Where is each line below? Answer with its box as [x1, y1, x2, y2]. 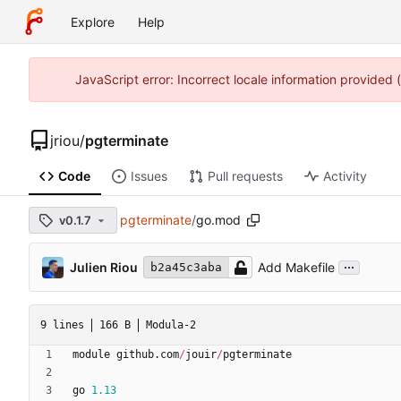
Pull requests [207, 168, 283, 184]
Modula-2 [146, 318, 196, 331]
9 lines [40, 318, 84, 331]
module [73, 348, 110, 362]
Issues [130, 168, 167, 184]
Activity [322, 168, 367, 184]
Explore [71, 13, 115, 30]
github [116, 348, 154, 362]
